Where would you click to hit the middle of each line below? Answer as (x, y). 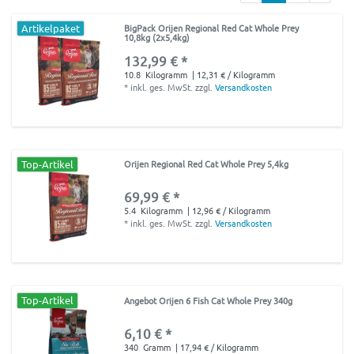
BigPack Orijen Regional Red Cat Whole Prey (212, 27)
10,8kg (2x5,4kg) (157, 37)
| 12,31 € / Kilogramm (233, 74)
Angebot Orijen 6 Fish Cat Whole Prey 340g (209, 300)
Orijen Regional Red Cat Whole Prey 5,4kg (207, 164)
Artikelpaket (51, 28)
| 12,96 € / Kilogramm (228, 211)
